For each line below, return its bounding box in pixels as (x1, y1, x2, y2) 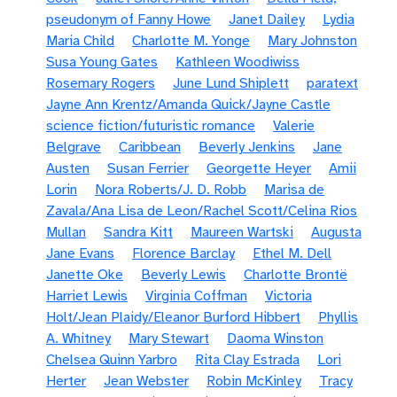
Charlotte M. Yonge (132, 32, 250, 50)
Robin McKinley (206, 372, 301, 390)
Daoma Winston (227, 330, 323, 347)
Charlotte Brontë (244, 266, 347, 284)
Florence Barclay (132, 245, 235, 262)
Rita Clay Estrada (195, 351, 300, 369)
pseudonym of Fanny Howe (46, 11, 211, 28)
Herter (46, 372, 86, 390)
